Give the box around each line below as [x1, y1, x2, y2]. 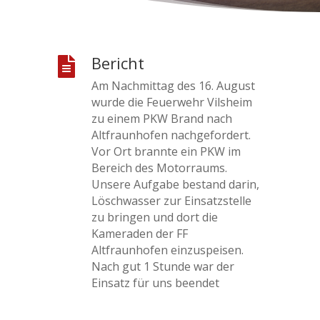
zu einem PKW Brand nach [91, 111, 232, 126]
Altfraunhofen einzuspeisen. [91, 242, 244, 258]
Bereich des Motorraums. [91, 160, 227, 176]
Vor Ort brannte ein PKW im [91, 144, 241, 159]
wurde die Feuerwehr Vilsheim [91, 94, 252, 110]
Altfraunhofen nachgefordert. [91, 127, 251, 143]
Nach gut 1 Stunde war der [91, 259, 234, 274]
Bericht [91, 52, 144, 74]
